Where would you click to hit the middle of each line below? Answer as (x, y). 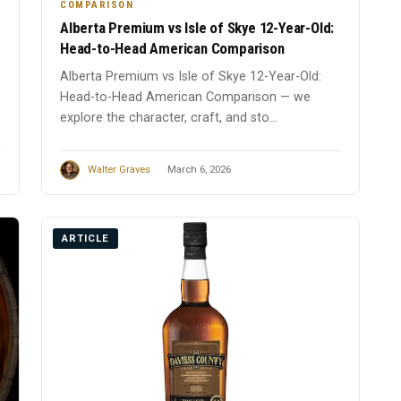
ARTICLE (85, 238)
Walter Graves (119, 169)
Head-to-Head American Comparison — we (185, 98)
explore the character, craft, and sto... (169, 118)
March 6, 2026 (199, 169)
